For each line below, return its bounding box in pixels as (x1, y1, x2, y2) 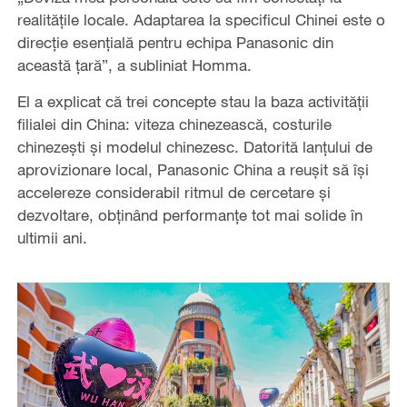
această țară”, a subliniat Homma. (16, 55, 252, 74)
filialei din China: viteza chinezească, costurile (16, 114, 332, 134)
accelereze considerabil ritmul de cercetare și (16, 182, 331, 202)
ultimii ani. (16, 227, 87, 247)
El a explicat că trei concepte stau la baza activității (16, 91, 369, 111)
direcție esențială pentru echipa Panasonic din (16, 32, 333, 52)
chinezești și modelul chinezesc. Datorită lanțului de (16, 136, 372, 156)
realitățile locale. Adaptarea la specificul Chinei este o (16, 9, 385, 29)
